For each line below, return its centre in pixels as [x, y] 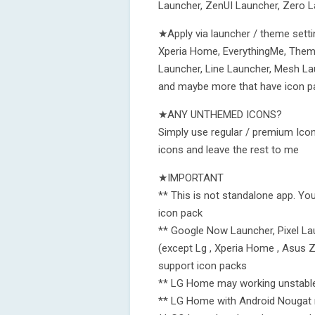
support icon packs [202, 266]
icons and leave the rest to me [229, 150]
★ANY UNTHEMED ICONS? [220, 115]
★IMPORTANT [191, 178]
